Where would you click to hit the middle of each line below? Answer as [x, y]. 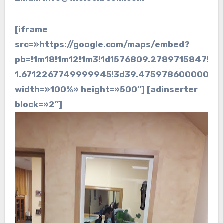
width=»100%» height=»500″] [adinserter [106, 89]
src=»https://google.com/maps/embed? [102, 44]
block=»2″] [38, 104]
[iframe [31, 29]
